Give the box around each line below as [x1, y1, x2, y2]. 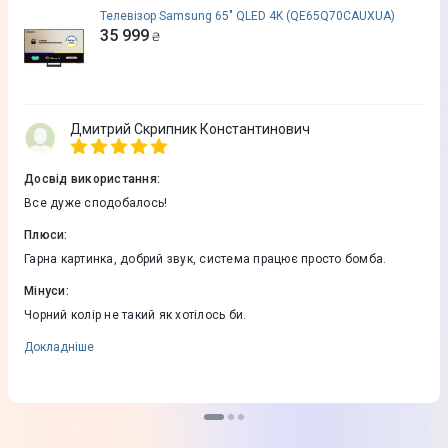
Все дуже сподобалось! [24, 196, 168, 211]
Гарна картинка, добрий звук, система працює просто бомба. [24, 252, 387, 267]
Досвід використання [24, 172, 157, 187]
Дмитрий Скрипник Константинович [70, 121, 310, 138]
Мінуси [24, 284, 66, 299]
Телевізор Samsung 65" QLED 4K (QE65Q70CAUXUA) [100, 9, 395, 24]
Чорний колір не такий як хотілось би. [24, 308, 247, 323]
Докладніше [24, 340, 94, 355]
